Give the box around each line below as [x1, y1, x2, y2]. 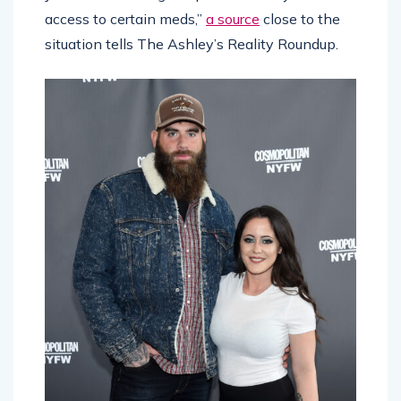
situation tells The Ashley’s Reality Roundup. [45, 34, 338, 53]
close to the [260, 9, 340, 28]
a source [206, 9, 260, 28]
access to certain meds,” [45, 9, 206, 28]
